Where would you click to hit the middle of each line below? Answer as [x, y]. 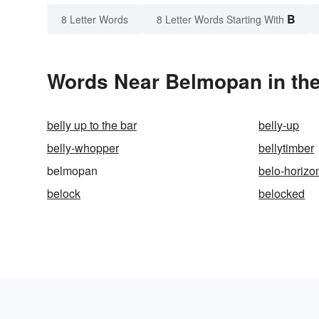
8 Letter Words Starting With [220, 20]
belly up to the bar [92, 125]
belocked [282, 194]
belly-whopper [83, 148]
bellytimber [287, 148]
